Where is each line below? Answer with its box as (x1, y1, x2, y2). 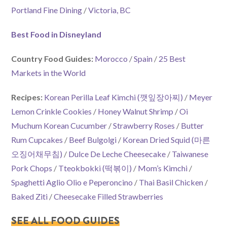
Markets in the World (11, 68, 86, 78)
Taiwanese (172, 149, 209, 159)
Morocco (95, 54, 128, 64)
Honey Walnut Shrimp (98, 106, 174, 117)
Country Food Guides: (11, 54, 95, 64)
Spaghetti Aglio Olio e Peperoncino (11, 177, 133, 187)
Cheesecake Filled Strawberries (54, 192, 164, 202)
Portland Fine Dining (11, 5, 83, 15)
